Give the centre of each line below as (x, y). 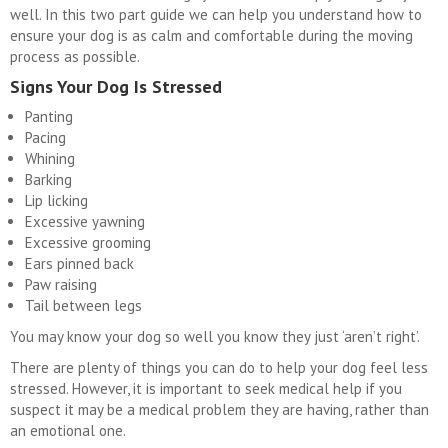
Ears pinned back (79, 264)
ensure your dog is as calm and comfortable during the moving (211, 36)
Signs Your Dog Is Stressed (116, 87)
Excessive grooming (88, 243)
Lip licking (56, 201)
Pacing (45, 138)
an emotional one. (68, 431)
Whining (50, 159)
